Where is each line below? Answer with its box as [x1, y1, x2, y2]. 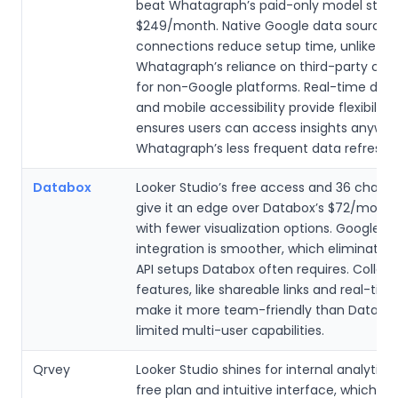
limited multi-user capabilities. [136, 322, 324, 339]
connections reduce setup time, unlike [136, 37, 376, 55]
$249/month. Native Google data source [136, 17, 388, 35]
